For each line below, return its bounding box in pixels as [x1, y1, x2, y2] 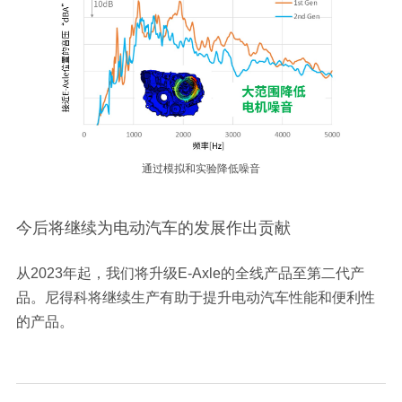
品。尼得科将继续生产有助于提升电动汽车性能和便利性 [15, 289, 375, 305]
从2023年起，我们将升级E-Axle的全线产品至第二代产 [15, 265, 364, 281]
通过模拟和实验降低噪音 [142, 162, 260, 175]
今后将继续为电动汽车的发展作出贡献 [15, 218, 291, 237]
